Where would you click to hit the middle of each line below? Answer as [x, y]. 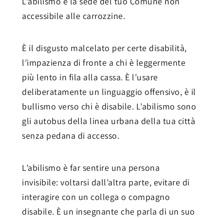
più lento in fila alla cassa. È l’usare [90, 77]
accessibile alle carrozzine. [73, 16]
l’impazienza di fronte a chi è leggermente [104, 63]
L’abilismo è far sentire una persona [91, 168]
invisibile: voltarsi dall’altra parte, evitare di [106, 182]
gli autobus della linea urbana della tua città [109, 121]
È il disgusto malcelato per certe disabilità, [104, 48]
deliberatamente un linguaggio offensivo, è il [109, 92]
